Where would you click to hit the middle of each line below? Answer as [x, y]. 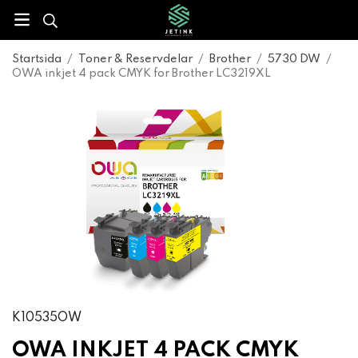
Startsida [37, 59]
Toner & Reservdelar [135, 59]
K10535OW [47, 318]
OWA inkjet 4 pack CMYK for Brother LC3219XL [141, 74]
